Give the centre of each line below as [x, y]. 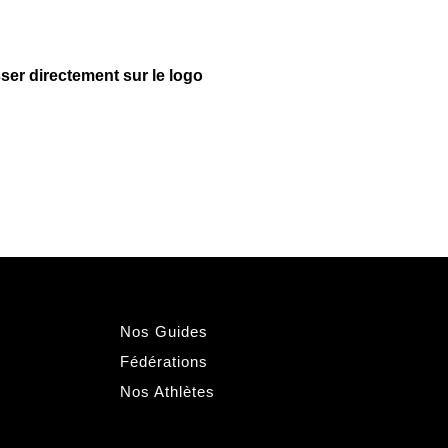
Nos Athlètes [167, 391]
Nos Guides [163, 331]
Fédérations [163, 361]
